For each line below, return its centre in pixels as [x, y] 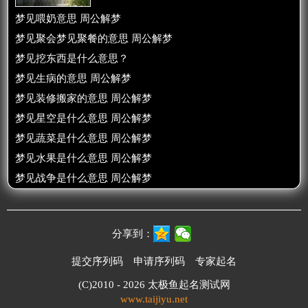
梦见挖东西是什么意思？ [72, 58]
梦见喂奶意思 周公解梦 [68, 19]
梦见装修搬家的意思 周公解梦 [84, 98]
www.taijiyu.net [154, 299]
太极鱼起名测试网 [189, 285]
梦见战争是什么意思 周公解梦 [84, 178]
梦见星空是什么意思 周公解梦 [84, 118]
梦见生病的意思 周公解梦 [73, 78]
